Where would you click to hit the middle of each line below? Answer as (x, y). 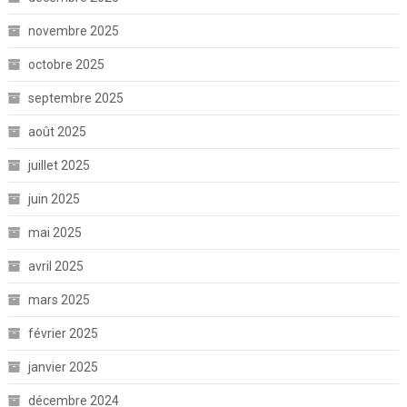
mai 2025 (55, 233)
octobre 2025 (66, 65)
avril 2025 (55, 267)
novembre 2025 (73, 31)
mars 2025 (59, 300)
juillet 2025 (59, 166)
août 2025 (57, 132)
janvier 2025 (63, 367)
